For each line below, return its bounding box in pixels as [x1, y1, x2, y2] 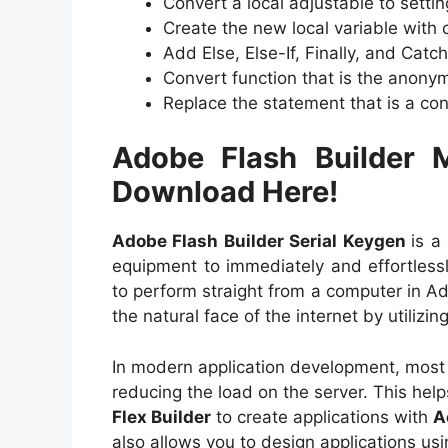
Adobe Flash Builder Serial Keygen [112, 231, 412, 252]
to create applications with [211, 406, 433, 427]
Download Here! [112, 174, 338, 210]
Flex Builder [112, 406, 211, 427]
